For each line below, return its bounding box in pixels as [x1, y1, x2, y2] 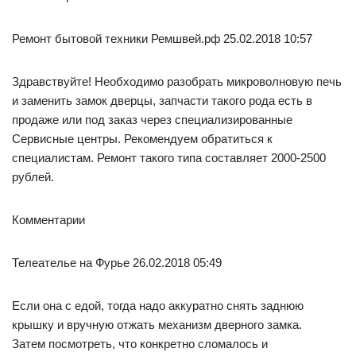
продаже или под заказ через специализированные [12, 112, 292, 126]
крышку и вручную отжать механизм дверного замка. [12, 317, 302, 331]
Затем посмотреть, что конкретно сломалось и [12, 336, 268, 350]
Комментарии [12, 212, 85, 226]
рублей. [12, 169, 54, 184]
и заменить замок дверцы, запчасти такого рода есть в [12, 93, 312, 107]
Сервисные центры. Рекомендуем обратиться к [12, 131, 273, 145]
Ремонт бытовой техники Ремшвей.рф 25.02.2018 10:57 [12, 31, 312, 45]
